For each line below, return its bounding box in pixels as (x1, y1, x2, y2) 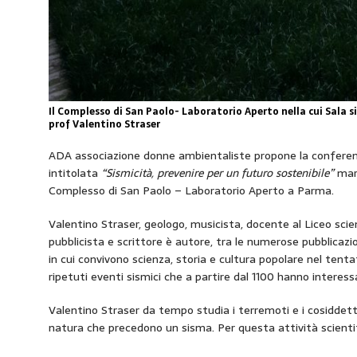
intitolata (48, 164, 101, 182)
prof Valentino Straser (48, 116, 160, 133)
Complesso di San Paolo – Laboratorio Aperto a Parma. (48, 182, 334, 200)
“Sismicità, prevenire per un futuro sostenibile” (100, 164, 337, 182)
